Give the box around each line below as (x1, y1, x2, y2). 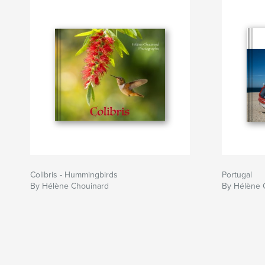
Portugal (222, 169, 252, 180)
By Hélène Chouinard (30, 180, 109, 191)
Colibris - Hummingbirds (30, 169, 118, 180)
